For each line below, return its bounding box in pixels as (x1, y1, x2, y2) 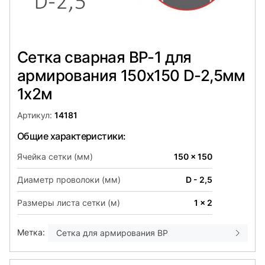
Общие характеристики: (17, 130, 126, 142)
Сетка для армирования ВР (56, 227, 168, 238)
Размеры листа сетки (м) (17, 197, 120, 208)
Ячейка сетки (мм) (17, 151, 93, 161)
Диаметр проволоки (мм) (17, 174, 121, 185)
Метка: (17, 227, 45, 237)
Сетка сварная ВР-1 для (17, 47, 192, 66)
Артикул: (17, 109, 54, 120)
